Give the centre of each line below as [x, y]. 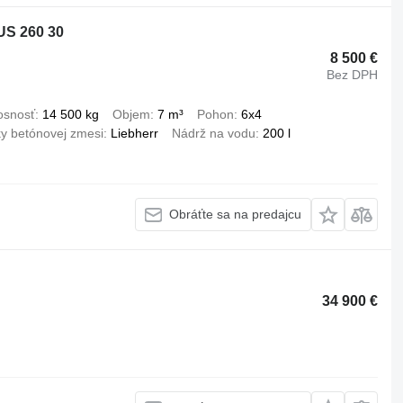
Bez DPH [353, 75]
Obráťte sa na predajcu [236, 215]
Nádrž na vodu [213, 133]
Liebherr [134, 133]
